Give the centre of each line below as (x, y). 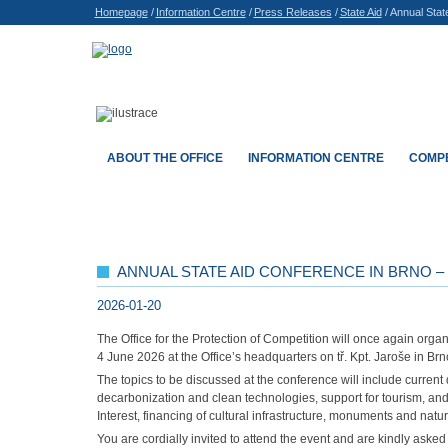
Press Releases (292, 12)
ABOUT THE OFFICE (165, 158)
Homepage (121, 12)
